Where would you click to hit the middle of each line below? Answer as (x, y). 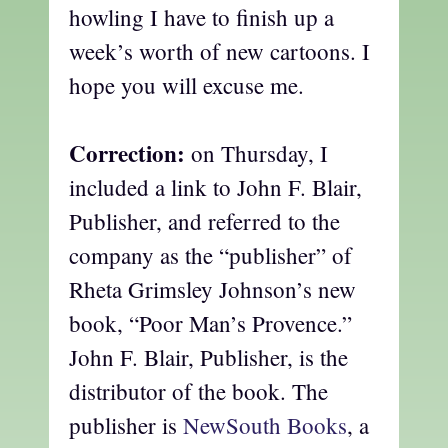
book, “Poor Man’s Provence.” (210, 323)
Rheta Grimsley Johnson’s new (212, 289)
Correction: (127, 153)
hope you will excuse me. (186, 84)
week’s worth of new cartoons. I (219, 50)
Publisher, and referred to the (204, 221)
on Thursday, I (256, 153)
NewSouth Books (265, 425)
